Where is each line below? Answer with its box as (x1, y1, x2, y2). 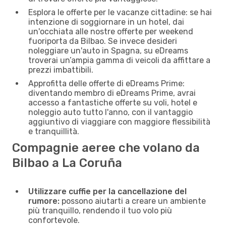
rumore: (28, 196, 60, 206)
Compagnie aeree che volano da (12, 140, 200, 155)
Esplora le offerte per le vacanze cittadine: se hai (28, 7, 212, 17)
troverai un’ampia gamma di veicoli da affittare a (28, 55, 210, 65)
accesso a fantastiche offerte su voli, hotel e (28, 97, 197, 107)
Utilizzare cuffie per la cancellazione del (28, 186, 187, 196)
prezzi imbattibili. (28, 65, 93, 75)
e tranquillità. (28, 126, 79, 136)
